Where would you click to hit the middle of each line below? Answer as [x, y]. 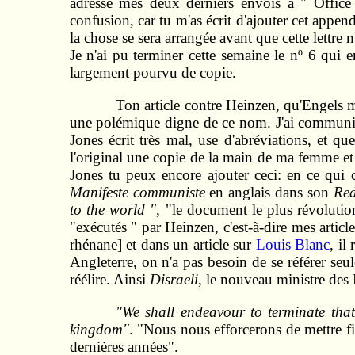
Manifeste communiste [137, 193]
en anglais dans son [269, 193]
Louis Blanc [293, 245]
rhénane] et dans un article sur [162, 245]
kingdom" [99, 329]
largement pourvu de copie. [153, 73]
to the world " [113, 210]
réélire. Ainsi [109, 280]
